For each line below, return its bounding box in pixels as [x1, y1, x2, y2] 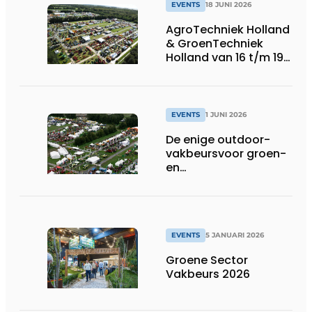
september [166, 63, 228, 80]
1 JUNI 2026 [205, 109, 247, 119]
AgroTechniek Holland [166, 22, 290, 38]
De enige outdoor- [166, 131, 270, 148]
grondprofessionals [166, 173, 280, 189]
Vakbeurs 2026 [166, 266, 250, 283]
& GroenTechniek [166, 36, 263, 52]
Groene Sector [166, 252, 248, 269]
